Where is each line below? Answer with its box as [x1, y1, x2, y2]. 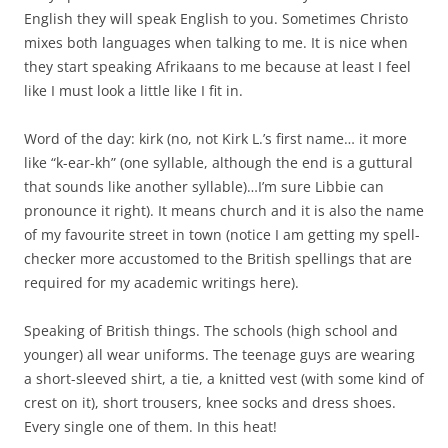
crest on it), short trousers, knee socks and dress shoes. [24, 392, 396, 412]
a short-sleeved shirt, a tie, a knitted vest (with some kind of [24, 368, 424, 388]
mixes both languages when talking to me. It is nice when [24, 32, 408, 52]
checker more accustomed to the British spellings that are [24, 248, 412, 268]
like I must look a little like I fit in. [24, 80, 243, 100]
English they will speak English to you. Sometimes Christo [24, 8, 408, 28]
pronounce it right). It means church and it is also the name [24, 200, 424, 220]
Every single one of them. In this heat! [24, 416, 277, 436]
